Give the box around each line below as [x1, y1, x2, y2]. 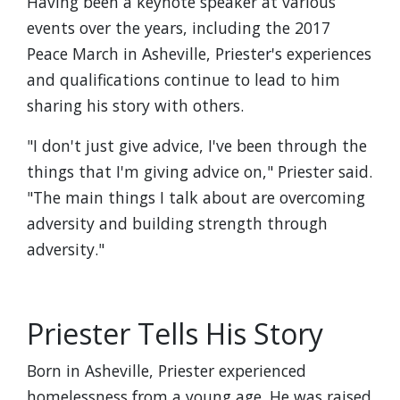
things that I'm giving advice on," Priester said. [27, 161, 372, 182]
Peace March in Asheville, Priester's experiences [27, 43, 371, 64]
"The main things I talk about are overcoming [27, 187, 365, 208]
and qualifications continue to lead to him [27, 69, 340, 90]
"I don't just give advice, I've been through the [27, 135, 367, 156]
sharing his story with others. [27, 95, 244, 116]
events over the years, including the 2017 [27, 17, 330, 38]
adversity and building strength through [27, 212, 328, 234]
